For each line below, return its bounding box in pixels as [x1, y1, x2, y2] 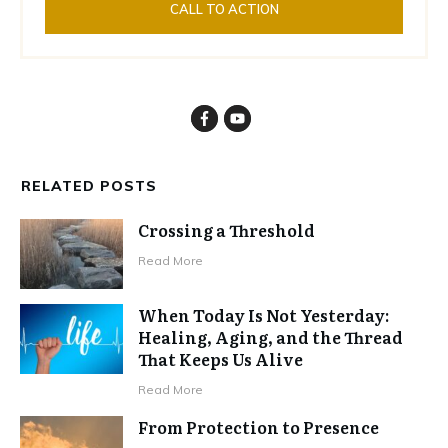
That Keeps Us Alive [138, 346, 304, 371]
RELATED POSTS [21, 176, 157, 195]
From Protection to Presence [138, 414, 380, 439]
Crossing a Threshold [138, 217, 316, 242]
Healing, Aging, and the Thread [138, 324, 404, 349]
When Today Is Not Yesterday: [138, 302, 390, 327]
